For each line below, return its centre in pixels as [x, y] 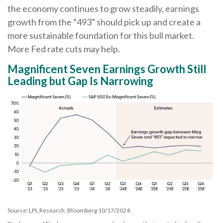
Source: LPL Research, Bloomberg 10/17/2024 [69, 211]
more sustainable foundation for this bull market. [101, 35]
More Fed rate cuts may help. [64, 49]
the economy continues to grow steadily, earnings [103, 8]
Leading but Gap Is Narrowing [80, 81]
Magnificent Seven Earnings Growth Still [107, 69]
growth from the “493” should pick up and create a [104, 22]
